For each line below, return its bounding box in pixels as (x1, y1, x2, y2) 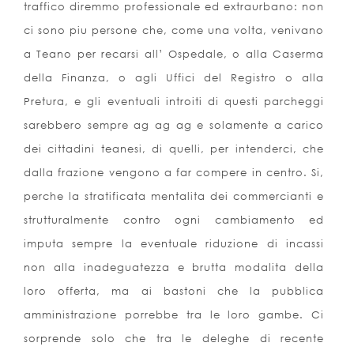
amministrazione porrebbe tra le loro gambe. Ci (24, 308, 325, 322)
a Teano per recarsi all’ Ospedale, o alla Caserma (24, 47, 325, 61)
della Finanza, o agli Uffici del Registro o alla (24, 71, 325, 85)
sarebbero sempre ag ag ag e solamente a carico (24, 119, 325, 132)
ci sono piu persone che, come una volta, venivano (24, 24, 325, 37)
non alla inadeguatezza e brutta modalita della (24, 261, 325, 274)
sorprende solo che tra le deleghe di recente (24, 332, 325, 345)
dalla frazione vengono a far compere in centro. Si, (24, 166, 325, 179)
